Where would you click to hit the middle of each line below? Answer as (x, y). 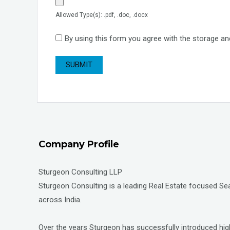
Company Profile (79, 144)
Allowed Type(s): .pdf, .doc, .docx (102, 15)
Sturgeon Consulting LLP (80, 172)
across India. (60, 200)
